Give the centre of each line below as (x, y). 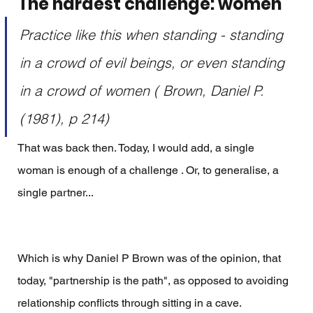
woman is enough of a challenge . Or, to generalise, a (149, 170)
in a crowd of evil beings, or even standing (154, 62)
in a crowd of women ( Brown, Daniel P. (144, 90)
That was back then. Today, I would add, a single (137, 147)
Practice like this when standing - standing (153, 34)
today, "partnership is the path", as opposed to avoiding (154, 280)
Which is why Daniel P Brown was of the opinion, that (150, 258)
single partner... (56, 192)
